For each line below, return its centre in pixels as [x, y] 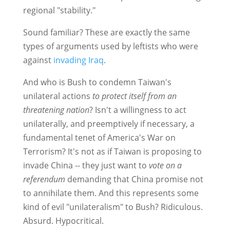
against [38, 60]
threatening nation [56, 110]
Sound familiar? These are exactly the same [106, 33]
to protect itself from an [134, 96]
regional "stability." [59, 11]
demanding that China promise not [134, 179]
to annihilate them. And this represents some [111, 193]
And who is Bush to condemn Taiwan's [97, 82]
